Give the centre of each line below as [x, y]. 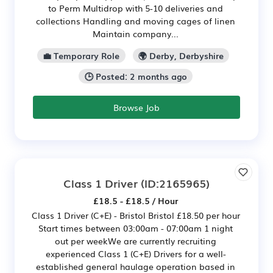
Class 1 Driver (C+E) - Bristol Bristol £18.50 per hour [136, 215]
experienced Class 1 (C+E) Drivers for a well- [136, 253]
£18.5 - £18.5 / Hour [136, 200]
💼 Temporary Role [81, 56]
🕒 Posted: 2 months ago [136, 76]
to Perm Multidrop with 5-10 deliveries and [136, 8]
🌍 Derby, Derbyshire [181, 56]
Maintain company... [136, 34]
